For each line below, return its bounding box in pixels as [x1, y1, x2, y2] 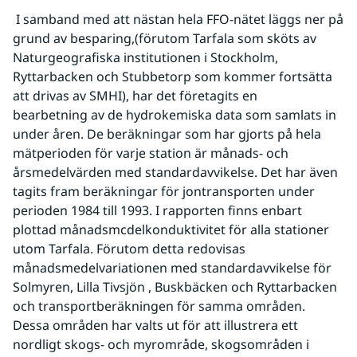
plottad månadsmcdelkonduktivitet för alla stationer [13, 221, 329, 238]
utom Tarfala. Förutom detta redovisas [13, 240, 245, 257]
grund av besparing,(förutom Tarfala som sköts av [13, 29, 316, 47]
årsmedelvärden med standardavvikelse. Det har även [13, 163, 338, 181]
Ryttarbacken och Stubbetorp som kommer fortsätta [13, 68, 332, 85]
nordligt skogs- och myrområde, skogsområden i [13, 335, 309, 353]
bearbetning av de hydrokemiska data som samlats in [13, 106, 336, 124]
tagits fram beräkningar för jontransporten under [13, 182, 315, 200]
